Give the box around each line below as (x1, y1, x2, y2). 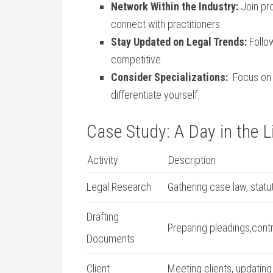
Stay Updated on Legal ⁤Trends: (111, 35, 247, 48)
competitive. (111, 53, 163, 66)
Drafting (87, 210, 119, 223)
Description (168, 154, 216, 166)
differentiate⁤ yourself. (111, 88, 200, 101)
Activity (87, 154, 118, 166)
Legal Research (87, 180, 151, 193)
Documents (87, 232, 135, 245)
